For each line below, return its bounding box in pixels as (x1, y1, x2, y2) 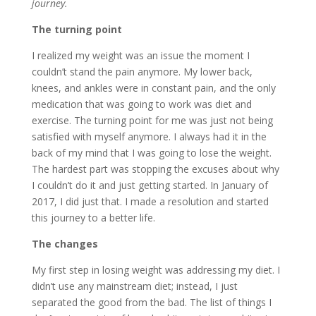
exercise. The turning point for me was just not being (31, 114, 273, 127)
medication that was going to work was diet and (31, 97, 252, 111)
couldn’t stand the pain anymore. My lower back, (31, 65, 253, 78)
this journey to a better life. (31, 211, 155, 224)
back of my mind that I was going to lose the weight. (31, 146, 272, 159)
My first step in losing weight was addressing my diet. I (31, 263, 280, 276)
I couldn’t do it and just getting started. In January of (31, 178, 268, 192)
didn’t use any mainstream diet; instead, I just (31, 279, 238, 293)
